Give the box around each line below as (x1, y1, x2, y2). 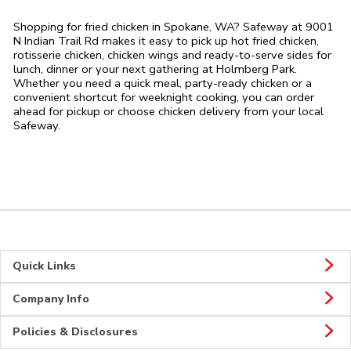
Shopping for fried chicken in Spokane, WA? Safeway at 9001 (13, 19, 334, 35)
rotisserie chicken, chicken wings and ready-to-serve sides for (13, 47, 331, 63)
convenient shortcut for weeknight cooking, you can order (13, 89, 314, 106)
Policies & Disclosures (13, 324, 138, 340)
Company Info (13, 291, 89, 307)
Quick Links (13, 259, 76, 274)
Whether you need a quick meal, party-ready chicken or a (13, 75, 312, 92)
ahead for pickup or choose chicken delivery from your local (13, 103, 324, 120)
